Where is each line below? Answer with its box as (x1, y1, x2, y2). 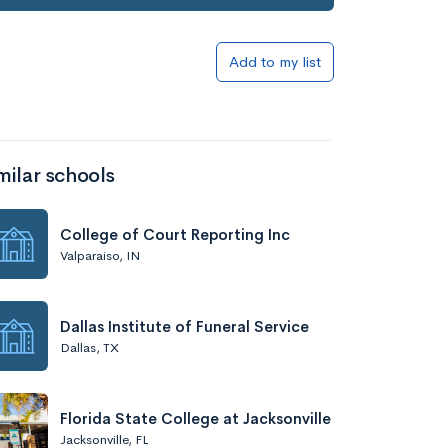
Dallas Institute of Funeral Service (60, 316, 309, 336)
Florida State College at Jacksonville (60, 408, 331, 428)
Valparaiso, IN (60, 246, 140, 264)
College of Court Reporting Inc (60, 224, 290, 244)
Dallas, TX (60, 338, 119, 356)
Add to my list (229, 52, 321, 71)
